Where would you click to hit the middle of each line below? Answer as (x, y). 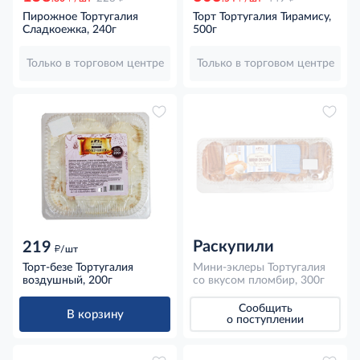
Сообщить (265, 309)
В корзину (95, 314)
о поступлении (265, 320)
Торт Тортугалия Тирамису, (262, 16)
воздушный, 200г (67, 281)
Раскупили (233, 247)
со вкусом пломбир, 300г (259, 281)
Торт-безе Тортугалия (78, 268)
